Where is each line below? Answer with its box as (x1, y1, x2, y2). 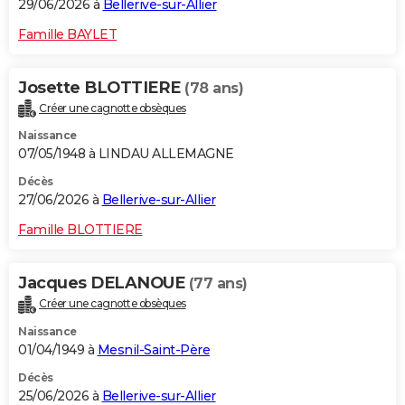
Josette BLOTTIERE (18, 77, 184, 98)
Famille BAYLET (18, 25, 117, 42)
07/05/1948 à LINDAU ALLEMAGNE (18, 146, 234, 163)
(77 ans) (188, 275, 248, 293)
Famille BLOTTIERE (18, 221, 143, 239)
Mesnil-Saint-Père (97, 342, 210, 359)
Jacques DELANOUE (18, 273, 189, 294)
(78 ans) (184, 79, 243, 97)
